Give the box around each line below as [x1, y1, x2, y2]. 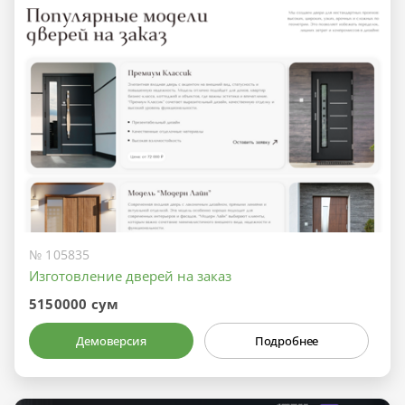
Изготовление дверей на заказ [29, 267, 231, 285]
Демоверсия [76, 333, 146, 349]
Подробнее [254, 333, 319, 349]
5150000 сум [29, 295, 119, 313]
